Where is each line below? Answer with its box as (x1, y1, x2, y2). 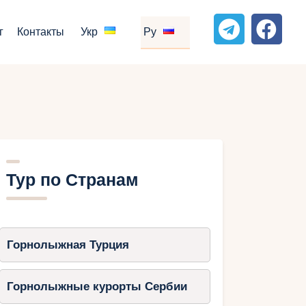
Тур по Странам (5, 170, 139, 191)
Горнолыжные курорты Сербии (6, 280, 187, 294)
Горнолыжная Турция (6, 238, 129, 252)
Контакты (16, 26, 64, 39)
